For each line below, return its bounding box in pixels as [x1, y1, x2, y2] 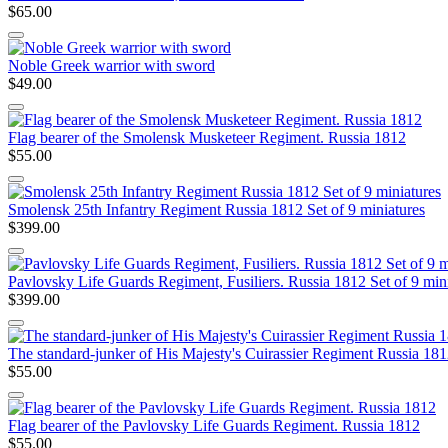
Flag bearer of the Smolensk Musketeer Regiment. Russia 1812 [8, 128, 406, 146]
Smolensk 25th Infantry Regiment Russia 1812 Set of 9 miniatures [8, 200, 425, 218]
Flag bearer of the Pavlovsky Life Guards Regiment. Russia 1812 [8, 416, 420, 434]
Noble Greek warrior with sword [8, 56, 215, 74]
